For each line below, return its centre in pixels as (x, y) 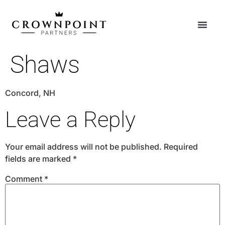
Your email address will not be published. (83, 146)
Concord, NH (30, 93)
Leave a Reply (70, 119)
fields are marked (39, 158)
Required (181, 146)
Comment (25, 179)
